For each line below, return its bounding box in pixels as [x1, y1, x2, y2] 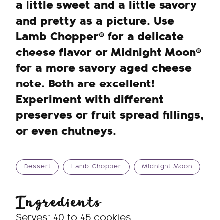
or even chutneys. [16, 125, 116, 138]
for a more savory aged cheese [16, 62, 192, 75]
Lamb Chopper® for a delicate [16, 30, 184, 44]
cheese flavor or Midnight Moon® [16, 46, 201, 59]
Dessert [24, 163, 51, 170]
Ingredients [16, 192, 101, 214]
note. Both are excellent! [16, 78, 155, 91]
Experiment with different [16, 93, 164, 107]
